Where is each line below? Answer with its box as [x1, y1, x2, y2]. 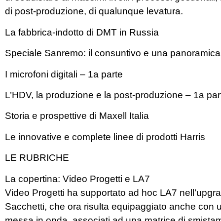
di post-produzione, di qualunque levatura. [5, 6, 183, 17]
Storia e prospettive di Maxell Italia [5, 110, 149, 121]
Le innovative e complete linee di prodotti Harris [5, 131, 205, 142]
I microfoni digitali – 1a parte [5, 69, 123, 79]
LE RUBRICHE [5, 152, 69, 163]
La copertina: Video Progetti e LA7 [5, 173, 150, 184]
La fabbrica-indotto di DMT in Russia [5, 27, 159, 37]
